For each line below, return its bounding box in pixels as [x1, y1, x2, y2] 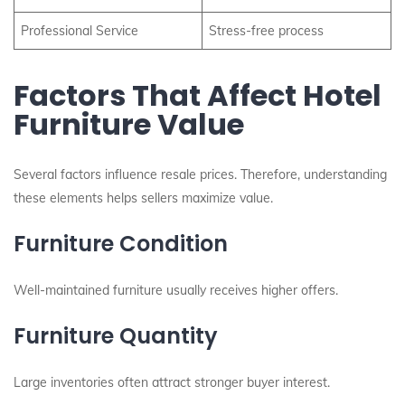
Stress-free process [209, 23, 324, 39]
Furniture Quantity [14, 321, 218, 351]
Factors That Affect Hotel [14, 75, 381, 116]
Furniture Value [14, 104, 244, 145]
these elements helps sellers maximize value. [14, 190, 273, 206]
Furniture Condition [14, 229, 228, 259]
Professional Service [21, 23, 138, 39]
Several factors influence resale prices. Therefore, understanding [14, 166, 387, 183]
